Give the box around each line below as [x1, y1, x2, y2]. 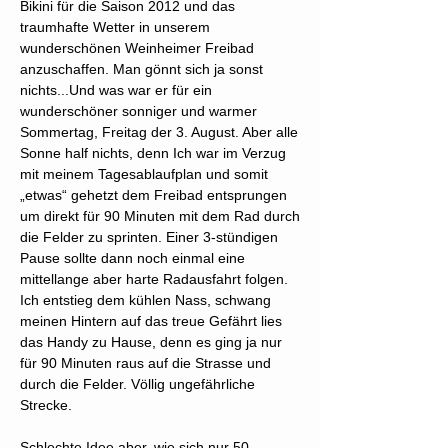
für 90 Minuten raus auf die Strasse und [20, 355, 271, 371]
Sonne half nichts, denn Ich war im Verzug [20, 145, 286, 161]
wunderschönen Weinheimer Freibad [20, 40, 254, 56]
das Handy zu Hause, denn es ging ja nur [20, 334, 282, 350]
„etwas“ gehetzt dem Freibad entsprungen [20, 187, 287, 203]
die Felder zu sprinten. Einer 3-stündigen [20, 229, 278, 245]
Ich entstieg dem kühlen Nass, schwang [20, 292, 271, 308]
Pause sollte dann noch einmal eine [20, 250, 245, 266]
